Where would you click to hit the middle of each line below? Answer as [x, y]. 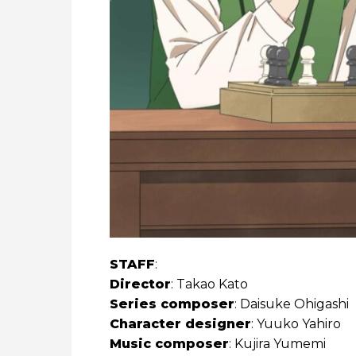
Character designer [180, 324]
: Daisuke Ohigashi [292, 304]
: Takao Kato [209, 284]
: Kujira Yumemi [277, 344]
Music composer [169, 344]
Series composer [172, 304]
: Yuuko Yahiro [296, 324]
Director [140, 284]
